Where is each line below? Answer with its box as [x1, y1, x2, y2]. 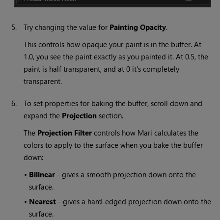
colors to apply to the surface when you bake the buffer [24, 140, 203, 150]
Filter [74, 128, 92, 138]
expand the [24, 110, 62, 121]
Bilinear [29, 169, 55, 180]
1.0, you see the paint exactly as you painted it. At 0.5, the [24, 52, 209, 62]
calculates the [152, 128, 199, 138]
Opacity [140, 22, 166, 32]
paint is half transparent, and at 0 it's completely [24, 64, 180, 74]
